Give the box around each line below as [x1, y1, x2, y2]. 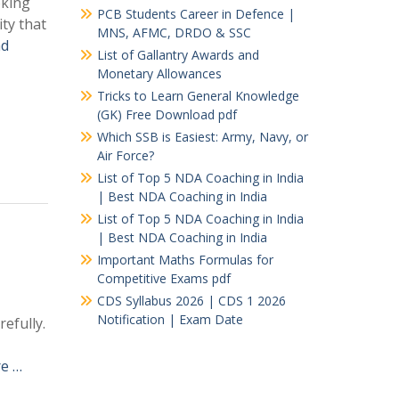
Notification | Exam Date [96, 310, 243, 328]
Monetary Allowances [96, 64, 222, 82]
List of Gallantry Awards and [96, 45, 259, 63]
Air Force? [96, 146, 154, 164]
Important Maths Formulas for [96, 250, 273, 268]
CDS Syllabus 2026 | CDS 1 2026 [96, 291, 286, 309]
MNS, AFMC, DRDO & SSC [96, 23, 251, 41]
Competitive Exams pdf [96, 269, 231, 287]
